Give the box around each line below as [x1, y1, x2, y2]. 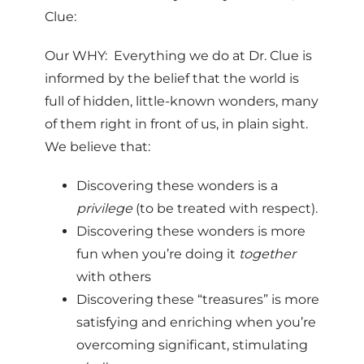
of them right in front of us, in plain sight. [45, 116, 311, 132]
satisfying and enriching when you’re [76, 314, 316, 330]
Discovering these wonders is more [76, 223, 305, 239]
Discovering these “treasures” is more [76, 292, 319, 307]
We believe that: [45, 139, 150, 154]
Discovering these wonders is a [76, 178, 278, 193]
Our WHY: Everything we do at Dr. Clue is [45, 48, 312, 63]
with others [76, 269, 151, 284]
